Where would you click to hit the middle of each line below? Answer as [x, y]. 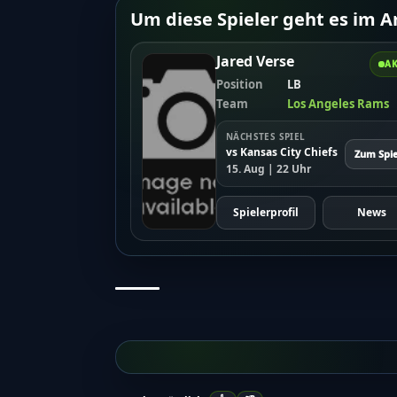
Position [240, 85]
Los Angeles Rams [338, 104]
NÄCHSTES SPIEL [266, 137]
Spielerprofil [265, 213]
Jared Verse [255, 62]
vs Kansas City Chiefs [282, 152]
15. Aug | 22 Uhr [269, 169]
